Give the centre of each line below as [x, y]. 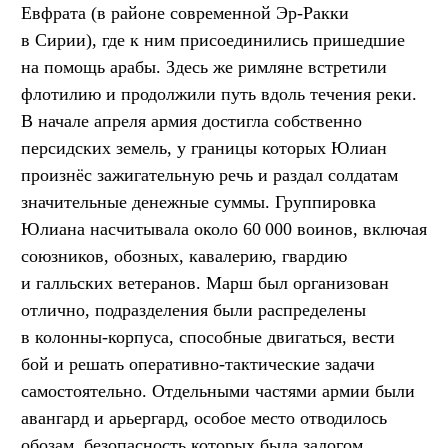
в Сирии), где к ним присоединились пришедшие [213, 39]
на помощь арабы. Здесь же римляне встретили [204, 66]
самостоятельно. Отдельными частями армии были [218, 390]
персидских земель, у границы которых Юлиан [204, 147]
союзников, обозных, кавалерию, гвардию [184, 255]
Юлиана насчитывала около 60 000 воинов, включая [224, 228]
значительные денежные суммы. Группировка [198, 201]
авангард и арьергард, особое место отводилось [204, 417]
